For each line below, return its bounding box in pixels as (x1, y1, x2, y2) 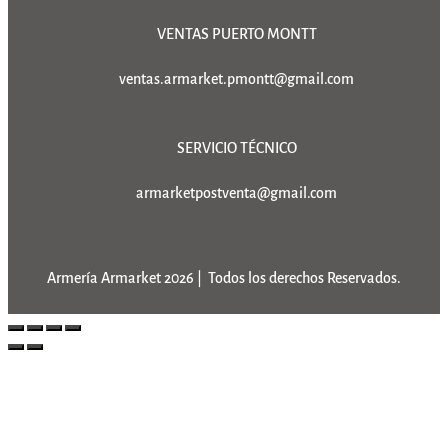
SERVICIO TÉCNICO (176, 139, 297, 156)
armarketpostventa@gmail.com (136, 184, 337, 201)
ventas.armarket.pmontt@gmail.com (119, 70, 354, 87)
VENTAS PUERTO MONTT (156, 25, 317, 42)
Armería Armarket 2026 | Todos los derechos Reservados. (47, 269, 401, 286)
